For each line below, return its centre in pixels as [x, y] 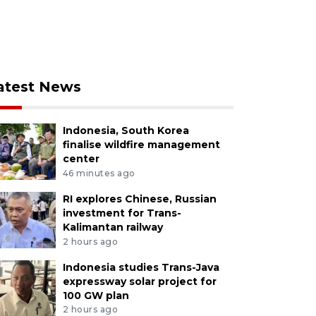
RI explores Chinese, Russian [139, 199]
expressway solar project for [139, 281]
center [81, 159]
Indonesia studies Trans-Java [141, 267]
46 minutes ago [99, 173]
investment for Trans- [122, 213]
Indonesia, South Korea [126, 130]
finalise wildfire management [141, 145]
